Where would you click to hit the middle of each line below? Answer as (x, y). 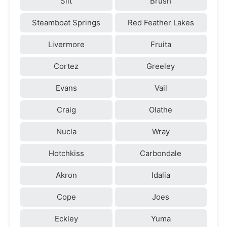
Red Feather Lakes (161, 22)
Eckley (66, 218)
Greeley (161, 66)
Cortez (66, 66)
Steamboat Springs (66, 22)
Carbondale (161, 153)
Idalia (161, 175)
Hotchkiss (66, 153)
